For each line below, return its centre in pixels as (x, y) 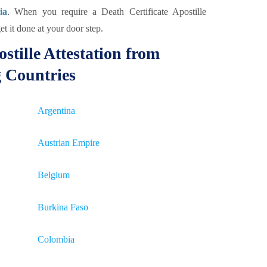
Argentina (56, 111)
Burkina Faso (63, 207)
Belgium (54, 175)
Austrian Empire (69, 143)
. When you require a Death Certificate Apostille (107, 12)
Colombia (56, 239)
